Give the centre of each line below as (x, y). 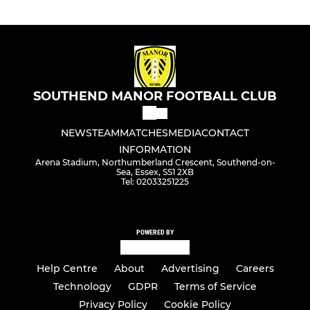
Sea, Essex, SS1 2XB (155, 172)
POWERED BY (155, 232)
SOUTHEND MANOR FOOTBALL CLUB (155, 97)
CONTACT (225, 133)
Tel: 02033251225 (155, 182)
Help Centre (67, 268)
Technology (82, 286)
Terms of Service (216, 286)
